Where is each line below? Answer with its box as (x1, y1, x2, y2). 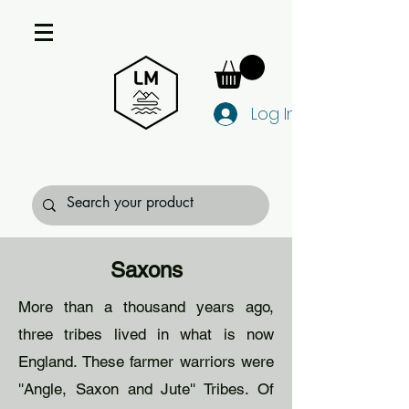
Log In (251, 102, 298, 126)
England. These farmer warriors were (18, 351, 274, 371)
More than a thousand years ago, (18, 297, 274, 316)
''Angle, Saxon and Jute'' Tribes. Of (18, 379, 274, 398)
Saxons (110, 257, 183, 282)
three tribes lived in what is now (18, 324, 274, 343)
